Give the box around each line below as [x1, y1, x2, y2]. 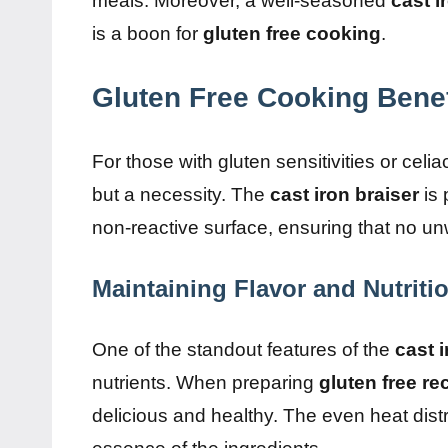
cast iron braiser [270, 183, 419, 205]
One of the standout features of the [92, 338, 395, 360]
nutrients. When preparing [92, 371, 319, 393]
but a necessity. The [92, 183, 270, 205]
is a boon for [92, 22, 203, 44]
